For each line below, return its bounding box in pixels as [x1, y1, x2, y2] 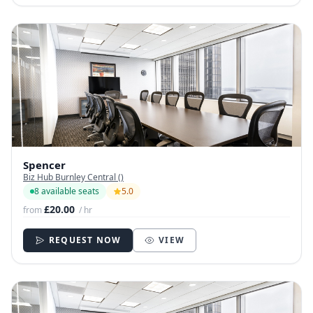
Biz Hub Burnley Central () [23, 170, 124, 183]
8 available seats [34, 184, 99, 197]
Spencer [23, 157, 66, 172]
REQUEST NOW [49, 233, 122, 246]
